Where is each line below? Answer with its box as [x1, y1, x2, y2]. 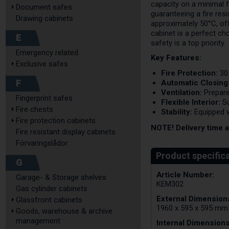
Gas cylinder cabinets [16, 184, 87, 193]
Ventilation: [161, 88, 202, 97]
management [16, 216, 60, 225]
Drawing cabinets [16, 14, 73, 23]
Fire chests [16, 105, 53, 114]
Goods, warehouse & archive [16, 207, 112, 216]
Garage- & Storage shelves [16, 173, 106, 182]
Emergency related [16, 48, 78, 57]
